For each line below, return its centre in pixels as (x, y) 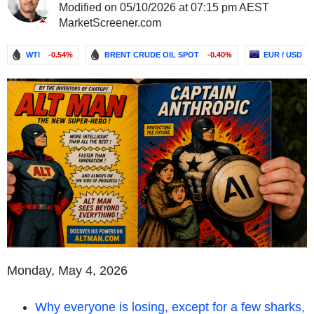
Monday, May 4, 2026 (67, 270)
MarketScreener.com (110, 23)
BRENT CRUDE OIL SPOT (152, 55)
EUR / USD (283, 55)
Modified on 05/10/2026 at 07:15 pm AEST (164, 7)
